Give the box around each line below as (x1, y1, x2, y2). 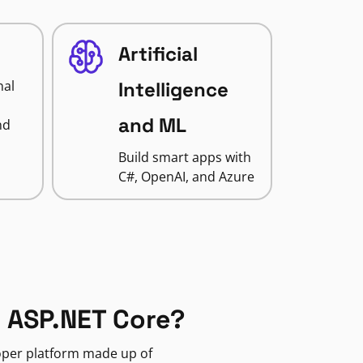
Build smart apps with (117, 148, 251, 166)
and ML (117, 113, 186, 138)
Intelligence (117, 77, 228, 102)
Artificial (117, 41, 198, 66)
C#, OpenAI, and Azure (117, 168, 254, 186)
